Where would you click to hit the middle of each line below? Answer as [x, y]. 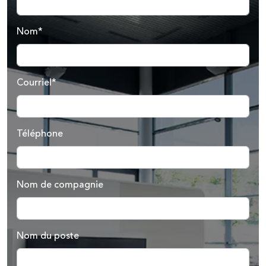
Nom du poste [48, 236]
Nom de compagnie [60, 185]
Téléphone [40, 134]
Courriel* [37, 83]
